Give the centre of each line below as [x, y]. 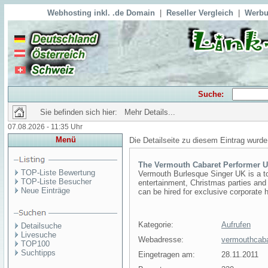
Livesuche [39, 235]
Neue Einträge [45, 191]
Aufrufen [236, 225]
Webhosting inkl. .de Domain [101, 13]
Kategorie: [156, 225]
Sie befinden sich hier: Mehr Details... [108, 112]
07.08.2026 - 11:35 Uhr [45, 127]
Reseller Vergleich [200, 13]
